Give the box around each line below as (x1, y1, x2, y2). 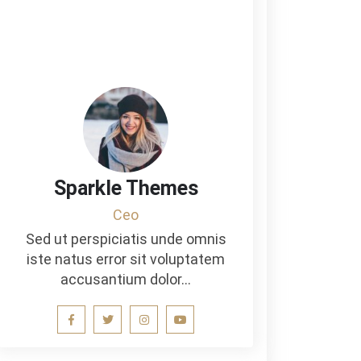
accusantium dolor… (60, 271, 191, 288)
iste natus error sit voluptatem (27, 251, 225, 268)
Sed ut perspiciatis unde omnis (25, 230, 226, 247)
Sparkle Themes (53, 176, 198, 200)
